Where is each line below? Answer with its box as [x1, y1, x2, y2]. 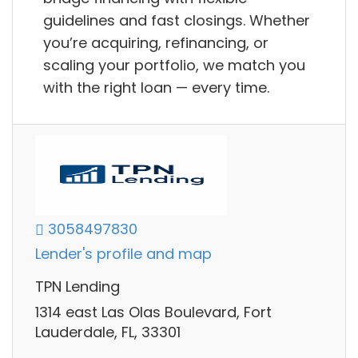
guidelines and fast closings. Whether [43, 10, 310, 31]
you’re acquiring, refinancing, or [43, 33, 268, 54]
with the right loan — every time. [43, 78, 269, 98]
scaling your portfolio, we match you [43, 55, 305, 76]
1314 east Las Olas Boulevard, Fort [35, 301, 272, 322]
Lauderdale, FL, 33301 [35, 321, 181, 342]
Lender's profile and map [35, 244, 212, 265]
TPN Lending [35, 276, 120, 297]
